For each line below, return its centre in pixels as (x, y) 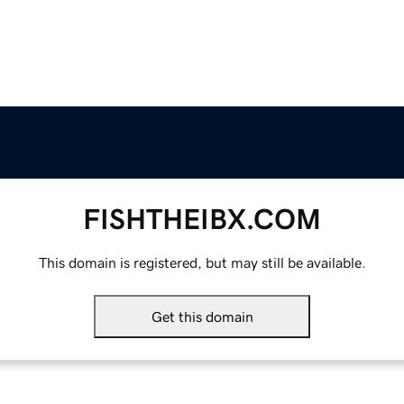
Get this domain (202, 317)
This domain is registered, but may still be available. (202, 263)
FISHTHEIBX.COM (202, 220)
